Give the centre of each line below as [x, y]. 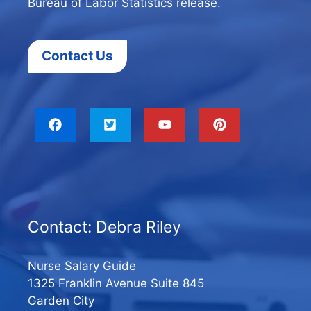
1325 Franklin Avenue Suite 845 [116, 283]
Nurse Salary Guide [82, 266]
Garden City [61, 300]
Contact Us [77, 56]
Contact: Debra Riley [104, 227]
